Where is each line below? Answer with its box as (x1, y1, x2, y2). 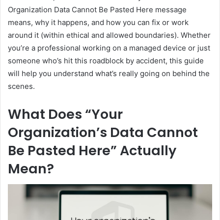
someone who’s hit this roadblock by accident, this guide (8, 55, 204, 65)
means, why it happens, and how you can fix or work (8, 17, 189, 27)
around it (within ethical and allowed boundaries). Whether (8, 30, 211, 40)
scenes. (8, 81, 35, 91)
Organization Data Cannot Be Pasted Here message (8, 4, 187, 14)
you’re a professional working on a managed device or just (8, 43, 210, 53)
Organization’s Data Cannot (8, 123, 198, 141)
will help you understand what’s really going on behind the (8, 68, 210, 78)
